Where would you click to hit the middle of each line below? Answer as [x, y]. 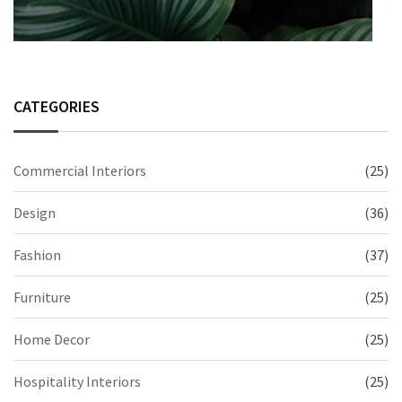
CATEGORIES [57, 107]
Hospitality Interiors [77, 382]
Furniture [42, 297]
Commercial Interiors [80, 171]
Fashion [37, 255]
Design [35, 213]
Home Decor [52, 340]
